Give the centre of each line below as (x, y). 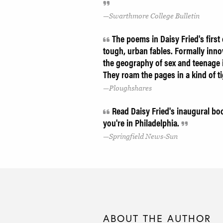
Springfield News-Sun (143, 136)
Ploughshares (130, 88)
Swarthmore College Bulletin (154, 16)
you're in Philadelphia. (142, 122)
